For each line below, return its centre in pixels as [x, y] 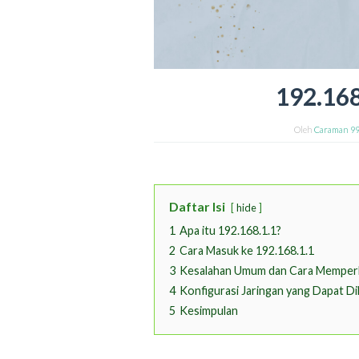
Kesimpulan [209, 311]
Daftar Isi [197, 207]
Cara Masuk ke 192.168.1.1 [247, 251]
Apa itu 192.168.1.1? [230, 231]
